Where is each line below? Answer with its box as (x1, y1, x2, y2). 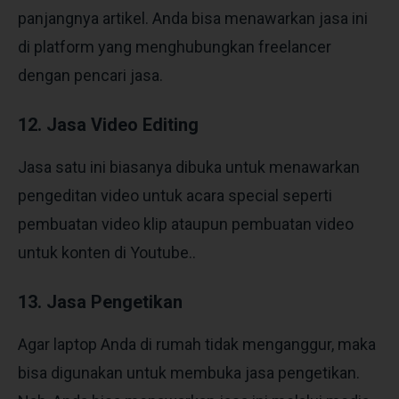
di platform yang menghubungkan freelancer (18, 37, 331, 56)
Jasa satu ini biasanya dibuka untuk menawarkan (18, 157, 360, 176)
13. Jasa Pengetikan (18, 290, 183, 313)
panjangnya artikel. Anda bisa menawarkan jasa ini (18, 8, 368, 28)
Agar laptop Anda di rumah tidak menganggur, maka (18, 334, 376, 354)
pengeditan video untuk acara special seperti (18, 185, 332, 205)
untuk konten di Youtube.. (18, 242, 196, 262)
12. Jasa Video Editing (18, 113, 199, 135)
